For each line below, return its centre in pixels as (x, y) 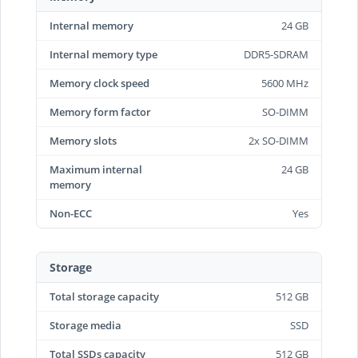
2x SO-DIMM (278, 141)
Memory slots (83, 141)
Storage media (86, 325)
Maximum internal (96, 169)
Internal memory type (103, 54)
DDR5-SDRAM (276, 54)
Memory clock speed (99, 83)
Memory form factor (100, 112)
